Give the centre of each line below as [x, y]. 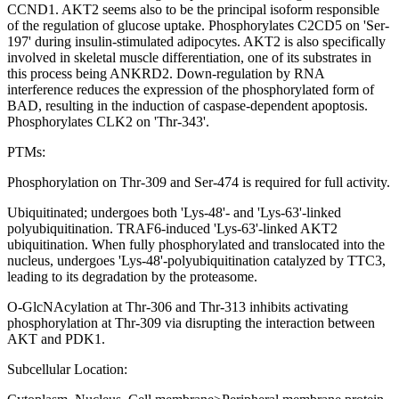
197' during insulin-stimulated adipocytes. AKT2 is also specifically [196, 42]
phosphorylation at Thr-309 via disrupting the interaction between [191, 323]
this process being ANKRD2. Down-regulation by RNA [166, 74]
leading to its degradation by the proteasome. [132, 277]
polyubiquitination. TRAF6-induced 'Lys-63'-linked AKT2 [172, 229]
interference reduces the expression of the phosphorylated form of [191, 90]
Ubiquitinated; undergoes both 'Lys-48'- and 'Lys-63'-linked [174, 213]
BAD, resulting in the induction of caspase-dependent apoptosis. [187, 106]
